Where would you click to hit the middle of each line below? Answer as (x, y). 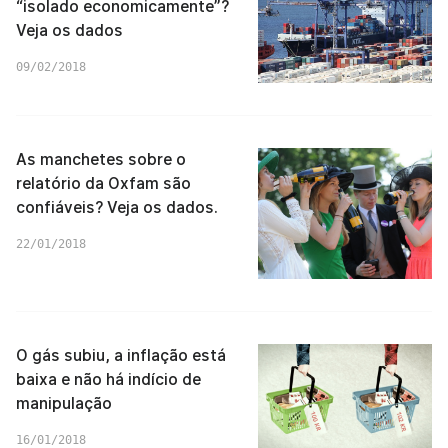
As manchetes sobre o (101, 159)
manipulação (64, 403)
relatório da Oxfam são (103, 183)
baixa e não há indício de (108, 379)
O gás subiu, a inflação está (121, 355)
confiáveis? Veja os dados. (117, 207)
